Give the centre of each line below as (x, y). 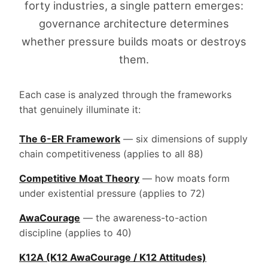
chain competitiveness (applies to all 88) (111, 154)
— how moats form (185, 178)
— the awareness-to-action (144, 218)
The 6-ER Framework (70, 139)
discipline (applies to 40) (75, 233)
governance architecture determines (134, 23)
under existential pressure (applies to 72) (112, 193)
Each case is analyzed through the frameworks (125, 95)
